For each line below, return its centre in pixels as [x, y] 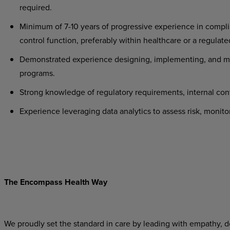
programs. [37, 73]
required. [35, 7]
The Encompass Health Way [56, 182]
